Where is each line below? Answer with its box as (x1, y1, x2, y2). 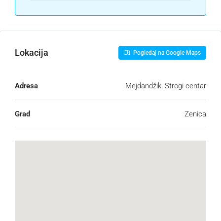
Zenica (184, 109, 206, 118)
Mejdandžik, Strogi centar (125, 81, 206, 90)
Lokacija (15, 47, 48, 58)
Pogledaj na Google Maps (132, 49, 201, 56)
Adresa (15, 81, 38, 90)
